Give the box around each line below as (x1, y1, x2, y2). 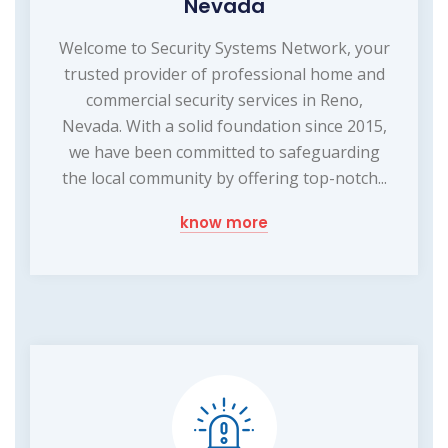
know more (180, 212, 268, 234)
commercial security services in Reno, (85, 89, 363, 112)
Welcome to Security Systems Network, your (58, 37, 390, 60)
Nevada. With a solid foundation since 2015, (61, 115, 387, 138)
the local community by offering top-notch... (61, 167, 387, 190)
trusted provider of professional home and (63, 63, 385, 86)
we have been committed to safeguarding (68, 141, 380, 164)
